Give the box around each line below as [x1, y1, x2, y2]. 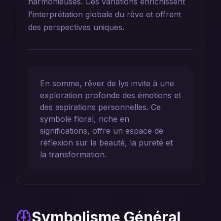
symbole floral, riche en [40, 114, 129, 124]
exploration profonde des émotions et [40, 90, 181, 100]
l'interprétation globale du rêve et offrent [28, 9, 181, 19]
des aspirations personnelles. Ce [40, 102, 161, 112]
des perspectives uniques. [28, 22, 124, 32]
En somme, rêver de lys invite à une [40, 78, 174, 88]
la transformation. [40, 149, 107, 159]
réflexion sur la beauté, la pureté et [40, 138, 173, 147]
